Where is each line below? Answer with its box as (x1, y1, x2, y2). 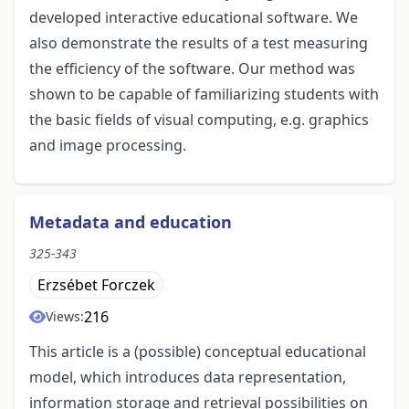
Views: (46, 308, 84, 326)
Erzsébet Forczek (37, 275, 155, 296)
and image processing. (29, 135, 186, 156)
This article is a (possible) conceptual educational (29, 341, 366, 362)
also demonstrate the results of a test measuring (29, 33, 368, 54)
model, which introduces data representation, (29, 367, 346, 388)
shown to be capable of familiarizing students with (29, 84, 379, 105)
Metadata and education (29, 211, 232, 234)
